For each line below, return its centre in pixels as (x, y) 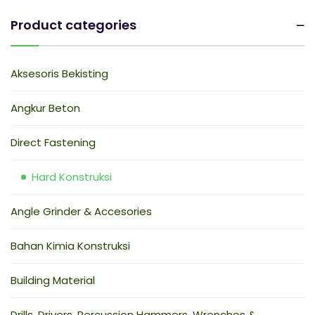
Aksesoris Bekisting (59, 73)
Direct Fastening (53, 142)
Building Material (53, 280)
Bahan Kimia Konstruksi (70, 245)
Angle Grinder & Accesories (81, 211)
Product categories (73, 25)
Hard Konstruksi (72, 176)
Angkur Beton (45, 108)
